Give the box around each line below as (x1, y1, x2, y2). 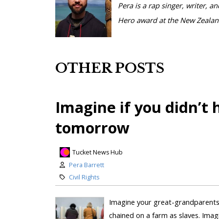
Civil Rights (68, 173, 99, 182)
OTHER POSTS (55, 60, 164, 77)
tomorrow (55, 117, 130, 138)
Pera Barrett (68, 161, 104, 170)
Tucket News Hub (72, 148, 123, 156)
